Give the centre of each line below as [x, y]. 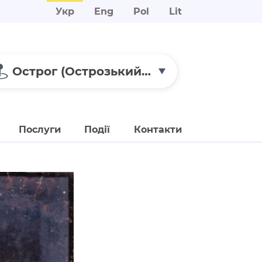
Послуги [39, 129]
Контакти [158, 129]
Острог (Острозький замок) [146, 71]
